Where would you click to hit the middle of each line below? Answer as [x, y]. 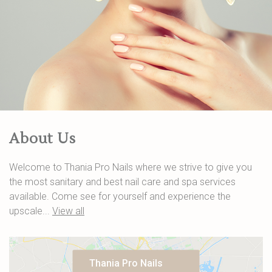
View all [68, 211]
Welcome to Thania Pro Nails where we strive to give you [131, 167]
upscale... [31, 211]
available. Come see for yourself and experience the [120, 196]
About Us [42, 139]
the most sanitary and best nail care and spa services [122, 182]
